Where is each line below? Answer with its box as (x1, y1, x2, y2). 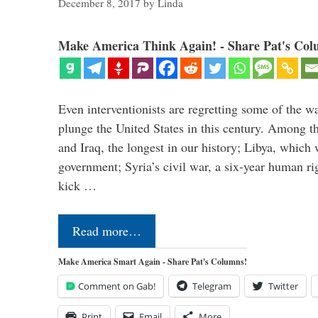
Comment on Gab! (78, 280, 155, 293)
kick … (58, 177, 97, 194)
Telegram (192, 280, 231, 293)
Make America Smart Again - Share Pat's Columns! (58, 256, 247, 268)
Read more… (72, 222, 141, 240)
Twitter (268, 280, 298, 293)
